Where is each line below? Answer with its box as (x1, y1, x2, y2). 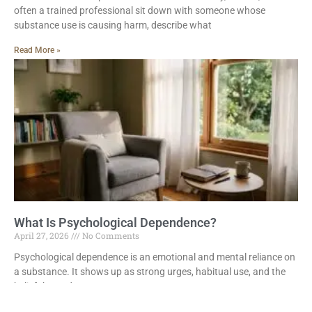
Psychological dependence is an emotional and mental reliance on (14, 251, 295, 263)
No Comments (80, 229, 139, 241)
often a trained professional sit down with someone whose (14, 4, 265, 16)
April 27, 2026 (14, 229, 69, 241)
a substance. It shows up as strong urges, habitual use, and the (14, 265, 286, 277)
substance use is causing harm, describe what (14, 19, 212, 31)
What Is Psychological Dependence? (14, 214, 217, 230)
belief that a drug (14, 280, 87, 292)
